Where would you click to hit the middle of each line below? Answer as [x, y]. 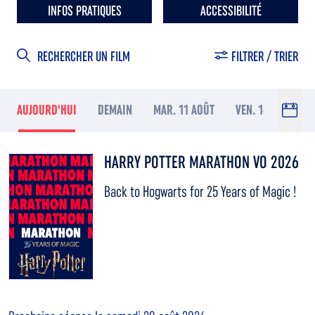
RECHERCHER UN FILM [84, 57]
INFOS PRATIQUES [84, 11]
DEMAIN [115, 110]
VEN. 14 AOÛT [265, 110]
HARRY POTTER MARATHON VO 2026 [201, 162]
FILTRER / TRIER [265, 57]
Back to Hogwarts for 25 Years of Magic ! [200, 192]
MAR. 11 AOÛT [184, 110]
